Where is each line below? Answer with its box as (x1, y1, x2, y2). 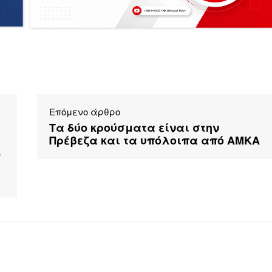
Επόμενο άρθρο (49, 105, 120, 118)
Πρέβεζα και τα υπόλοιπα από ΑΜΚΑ (49, 132, 260, 149)
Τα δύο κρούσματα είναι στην (49, 120, 219, 136)
